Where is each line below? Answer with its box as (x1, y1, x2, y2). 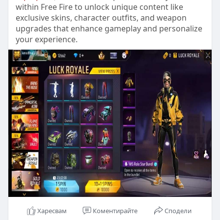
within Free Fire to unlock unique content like (15, 1, 183, 13)
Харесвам (37, 206, 67, 216)
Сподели (165, 206, 192, 216)
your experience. (15, 34, 78, 45)
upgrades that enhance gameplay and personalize (15, 23, 202, 34)
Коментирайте (93, 206, 137, 216)
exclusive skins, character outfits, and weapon (15, 12, 187, 24)
